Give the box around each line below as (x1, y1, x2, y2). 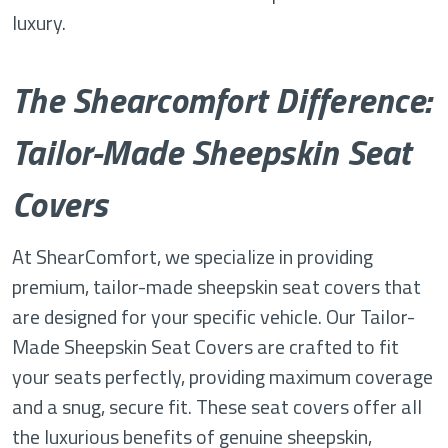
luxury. (12, 7, 66, 39)
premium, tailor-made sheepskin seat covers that (12, 271, 421, 303)
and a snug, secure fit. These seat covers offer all (12, 391, 422, 423)
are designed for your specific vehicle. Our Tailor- (12, 301, 415, 333)
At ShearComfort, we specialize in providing (12, 241, 373, 273)
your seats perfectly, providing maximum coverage (12, 361, 433, 393)
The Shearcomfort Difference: (12, 73, 431, 128)
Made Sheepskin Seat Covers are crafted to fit (12, 331, 399, 363)
